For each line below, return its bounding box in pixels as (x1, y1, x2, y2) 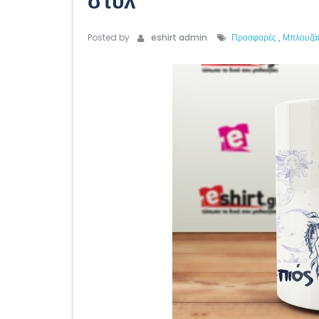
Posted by (88, 31, 130, 43)
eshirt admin (147, 31, 207, 43)
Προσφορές (231, 31, 278, 43)
